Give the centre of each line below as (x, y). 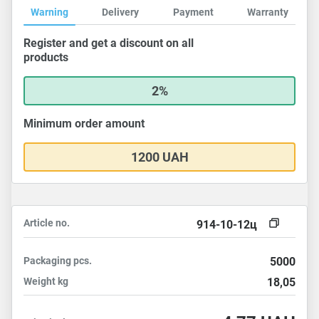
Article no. (47, 223)
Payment (193, 12)
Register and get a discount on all (109, 43)
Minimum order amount (84, 124)
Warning (49, 12)
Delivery (121, 12)
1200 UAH (159, 157)
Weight (41, 281)
